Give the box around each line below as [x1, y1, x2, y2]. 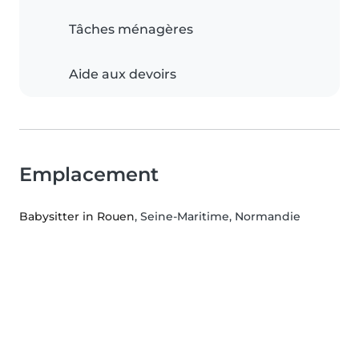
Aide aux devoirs [69, 67, 176, 83]
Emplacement [19, 163, 159, 187]
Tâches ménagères [69, 22, 193, 38]
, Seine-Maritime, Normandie [135, 209, 301, 224]
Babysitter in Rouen [19, 209, 135, 224]
